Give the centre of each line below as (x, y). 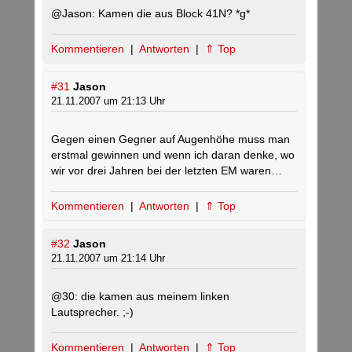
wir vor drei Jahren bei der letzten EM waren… (167, 170)
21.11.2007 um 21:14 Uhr (108, 258)
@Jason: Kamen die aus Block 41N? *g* (150, 13)
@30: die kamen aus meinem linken (140, 296)
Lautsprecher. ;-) (92, 312)
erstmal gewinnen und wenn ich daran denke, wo (173, 155)
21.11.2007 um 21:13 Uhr (108, 101)
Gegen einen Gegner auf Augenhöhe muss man (170, 139)
